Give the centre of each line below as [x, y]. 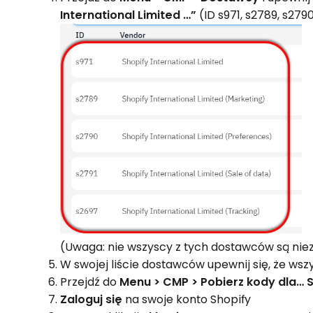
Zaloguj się [92, 300]
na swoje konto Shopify [187, 300]
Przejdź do [90, 282]
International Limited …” [129, 15]
